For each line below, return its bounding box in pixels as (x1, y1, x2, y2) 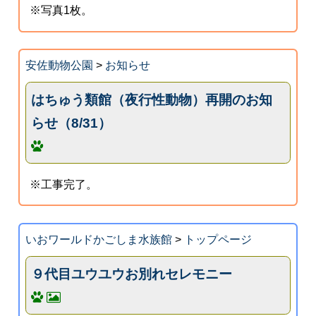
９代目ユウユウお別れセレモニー (31, 266, 233, 281)
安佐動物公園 (25, 59, 93, 72)
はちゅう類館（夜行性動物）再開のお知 (31, 92, 273, 107)
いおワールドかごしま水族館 (25, 233, 172, 245)
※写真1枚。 (30, 4, 93, 17)
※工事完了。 (30, 178, 98, 190)
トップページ (183, 233, 252, 245)
